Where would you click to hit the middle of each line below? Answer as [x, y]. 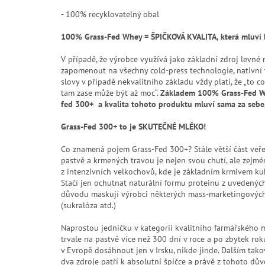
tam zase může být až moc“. [111, 93]
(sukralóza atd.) [88, 205]
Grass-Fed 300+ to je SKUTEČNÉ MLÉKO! [133, 126]
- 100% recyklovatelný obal [110, 14]
